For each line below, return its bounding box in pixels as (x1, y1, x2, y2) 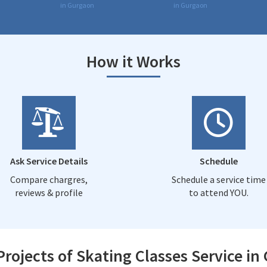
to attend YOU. (188, 186, 249, 198)
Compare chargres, (10, 173, 88, 185)
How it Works (86, 50, 181, 72)
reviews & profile (14, 186, 83, 198)
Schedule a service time (171, 173, 266, 185)
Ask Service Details (10, 154, 88, 167)
